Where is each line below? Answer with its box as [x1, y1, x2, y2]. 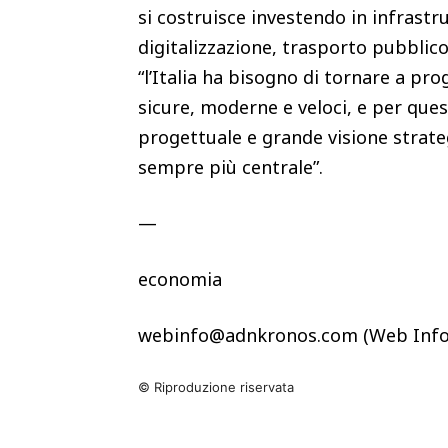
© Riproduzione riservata [138, 378, 294, 395]
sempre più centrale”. [138, 154, 328, 179]
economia [138, 266, 222, 291]
